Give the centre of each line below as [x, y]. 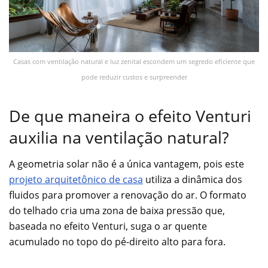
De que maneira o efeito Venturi [130, 115]
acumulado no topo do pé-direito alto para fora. [117, 242]
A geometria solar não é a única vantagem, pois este [127, 164]
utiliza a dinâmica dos [193, 180]
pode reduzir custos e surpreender [134, 77]
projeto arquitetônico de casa [76, 180]
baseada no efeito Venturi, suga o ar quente [108, 226]
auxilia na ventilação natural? [119, 137]
